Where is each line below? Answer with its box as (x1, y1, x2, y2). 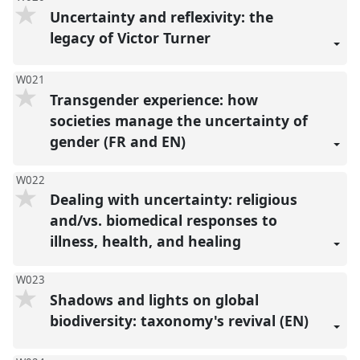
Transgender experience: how (49, 89, 258, 109)
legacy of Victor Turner (49, 27, 215, 47)
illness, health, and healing (49, 231, 245, 252)
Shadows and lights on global (49, 289, 259, 309)
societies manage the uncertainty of (49, 110, 308, 130)
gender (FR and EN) (49, 131, 190, 151)
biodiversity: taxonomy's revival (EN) (49, 310, 313, 330)
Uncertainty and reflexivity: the (49, 6, 273, 27)
